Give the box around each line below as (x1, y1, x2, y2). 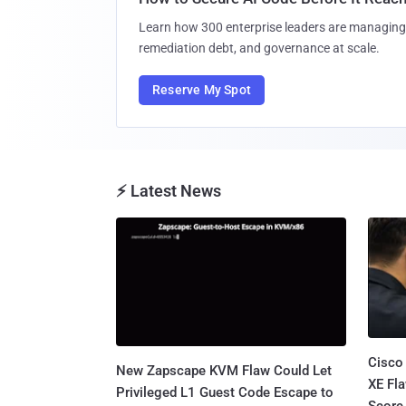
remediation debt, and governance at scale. (139, 40, 380, 55)
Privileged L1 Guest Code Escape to (116, 384, 333, 401)
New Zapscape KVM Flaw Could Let (116, 362, 332, 380)
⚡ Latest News (116, 180, 221, 200)
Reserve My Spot (152, 82, 251, 97)
